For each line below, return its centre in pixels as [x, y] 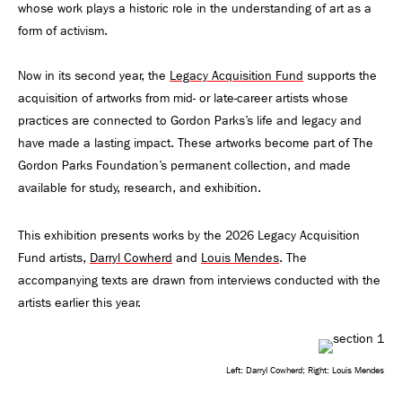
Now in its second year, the [94, 75]
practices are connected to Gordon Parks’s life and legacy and [190, 120]
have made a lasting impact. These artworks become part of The [196, 143]
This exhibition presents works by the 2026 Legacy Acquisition [189, 235]
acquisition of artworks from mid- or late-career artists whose [183, 98]
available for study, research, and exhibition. [140, 188]
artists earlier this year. [79, 302]
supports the [340, 75]
